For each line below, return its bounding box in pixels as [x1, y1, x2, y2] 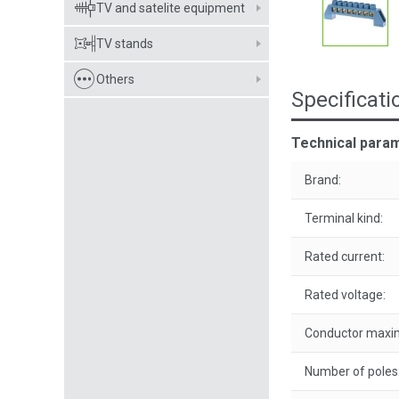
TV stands [96, 37, 153, 51]
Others [96, 72, 134, 86]
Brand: [305, 173, 341, 187]
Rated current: [305, 249, 385, 264]
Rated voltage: [305, 288, 386, 302]
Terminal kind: [305, 211, 383, 225]
